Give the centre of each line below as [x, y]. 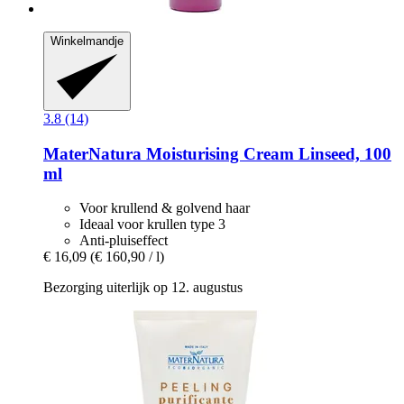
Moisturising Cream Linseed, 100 [266, 153]
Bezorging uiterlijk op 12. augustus [143, 288]
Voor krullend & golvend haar [165, 208]
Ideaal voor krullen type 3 [152, 225]
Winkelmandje [87, 41]
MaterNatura [92, 153]
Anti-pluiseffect [124, 241]
